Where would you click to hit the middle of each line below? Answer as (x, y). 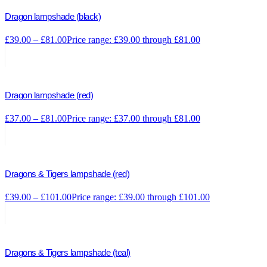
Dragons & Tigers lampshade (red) (67, 173)
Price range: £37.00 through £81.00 (133, 118)
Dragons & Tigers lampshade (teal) (68, 252)
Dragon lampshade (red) (49, 95)
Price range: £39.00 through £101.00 (141, 197)
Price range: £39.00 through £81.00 (133, 39)
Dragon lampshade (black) (53, 16)
